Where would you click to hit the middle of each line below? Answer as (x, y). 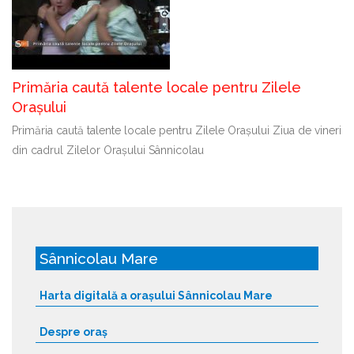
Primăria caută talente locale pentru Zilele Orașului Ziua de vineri (177, 130)
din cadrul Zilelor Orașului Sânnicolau (108, 150)
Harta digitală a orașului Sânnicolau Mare (156, 295)
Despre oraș (73, 331)
